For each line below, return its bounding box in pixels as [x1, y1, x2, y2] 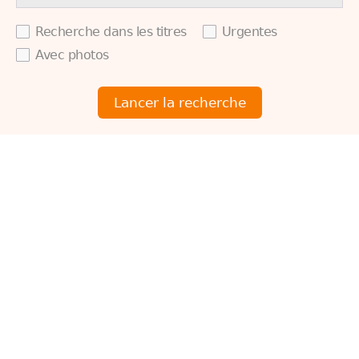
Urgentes [221, 24, 277, 39]
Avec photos [35, 47, 109, 63]
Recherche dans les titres [35, 24, 187, 39]
